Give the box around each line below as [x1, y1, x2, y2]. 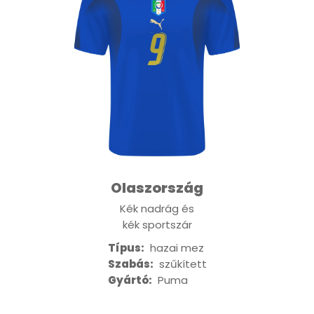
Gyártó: [107, 273, 152, 288]
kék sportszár [122, 217, 192, 233]
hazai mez [144, 240, 204, 256]
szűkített [153, 257, 207, 272]
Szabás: [107, 257, 153, 272]
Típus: [107, 240, 144, 256]
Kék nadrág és [120, 201, 194, 217]
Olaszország [111, 178, 203, 198]
